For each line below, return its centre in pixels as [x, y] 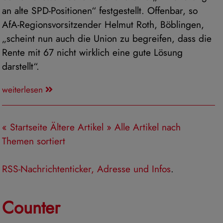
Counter [31, 208]
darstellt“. [21, 66]
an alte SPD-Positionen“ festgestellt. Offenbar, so [100, 11]
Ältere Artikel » [81, 127]
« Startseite [25, 127]
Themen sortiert [34, 141]
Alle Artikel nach [148, 127]
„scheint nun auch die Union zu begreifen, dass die [107, 39]
